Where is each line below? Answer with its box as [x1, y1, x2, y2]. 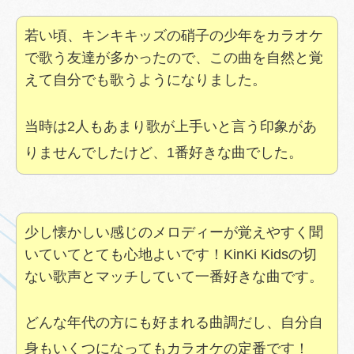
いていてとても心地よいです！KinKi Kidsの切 [24, 246, 317, 262]
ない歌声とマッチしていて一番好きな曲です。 [24, 268, 323, 284]
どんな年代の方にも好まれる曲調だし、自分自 [24, 314, 323, 331]
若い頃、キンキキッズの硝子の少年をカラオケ [24, 27, 323, 43]
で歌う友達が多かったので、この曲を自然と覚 [24, 49, 323, 66]
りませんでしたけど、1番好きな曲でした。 [24, 144, 303, 160]
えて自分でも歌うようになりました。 [24, 71, 266, 88]
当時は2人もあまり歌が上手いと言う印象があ [24, 118, 317, 134]
